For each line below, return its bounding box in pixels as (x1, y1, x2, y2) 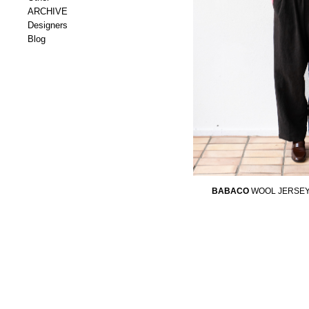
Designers (28, 20, 68, 30)
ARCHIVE (28, 6, 68, 17)
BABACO (212, 186, 250, 197)
